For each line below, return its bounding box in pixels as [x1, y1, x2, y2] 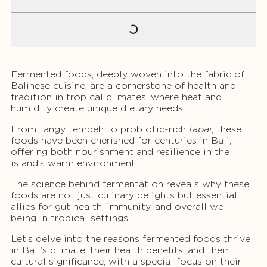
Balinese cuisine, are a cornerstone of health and [11, 80, 236, 92]
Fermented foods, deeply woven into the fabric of [11, 69, 244, 80]
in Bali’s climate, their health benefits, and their [11, 244, 229, 256]
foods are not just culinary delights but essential [11, 190, 237, 201]
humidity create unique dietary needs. [11, 103, 185, 114]
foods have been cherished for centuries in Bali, [11, 135, 231, 147]
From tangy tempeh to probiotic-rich [11, 123, 189, 135]
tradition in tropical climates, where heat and [11, 91, 222, 103]
